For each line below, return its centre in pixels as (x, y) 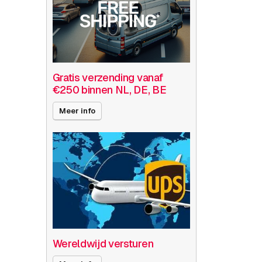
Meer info (77, 111)
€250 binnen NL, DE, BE (109, 90)
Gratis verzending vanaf (108, 78)
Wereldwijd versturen (103, 243)
